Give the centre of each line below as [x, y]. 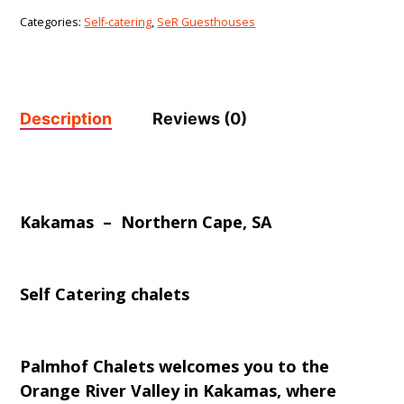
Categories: [52, 23]
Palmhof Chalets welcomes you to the [175, 367]
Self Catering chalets [105, 294]
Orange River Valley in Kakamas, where [179, 391]
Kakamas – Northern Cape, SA [146, 222]
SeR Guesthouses [207, 23]
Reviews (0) [200, 119]
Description [66, 119]
